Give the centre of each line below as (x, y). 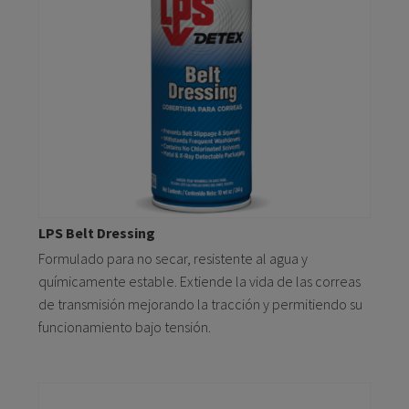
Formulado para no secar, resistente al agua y (173, 259)
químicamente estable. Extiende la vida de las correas (199, 282)
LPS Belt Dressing (97, 233)
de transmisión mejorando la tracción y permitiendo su (200, 304)
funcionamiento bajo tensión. (125, 327)
